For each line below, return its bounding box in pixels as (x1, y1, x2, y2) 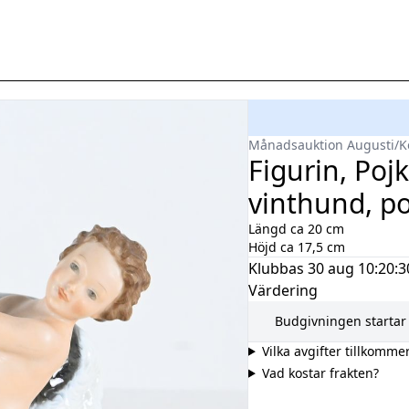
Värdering (248, 279, 318, 300)
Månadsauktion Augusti (248, 135, 394, 153)
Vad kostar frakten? (261, 363, 379, 382)
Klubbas (248, 257, 304, 278)
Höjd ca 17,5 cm (248, 237, 345, 256)
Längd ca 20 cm (248, 219, 344, 237)
